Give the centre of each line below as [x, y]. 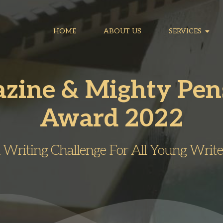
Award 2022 [111, 119]
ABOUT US [122, 31]
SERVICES [185, 31]
